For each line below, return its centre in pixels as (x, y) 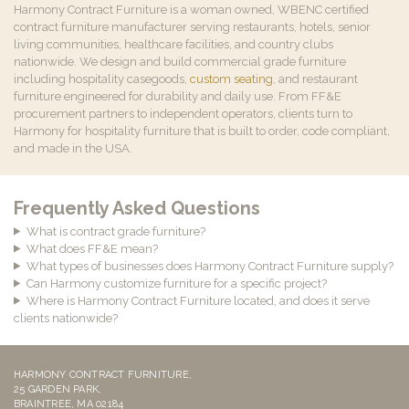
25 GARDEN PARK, (58, 389)
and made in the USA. (73, 148)
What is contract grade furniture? (115, 231)
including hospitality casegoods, (102, 79)
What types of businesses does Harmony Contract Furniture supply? (210, 266)
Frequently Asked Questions (137, 208)
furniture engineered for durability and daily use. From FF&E (178, 96)
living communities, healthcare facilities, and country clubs (173, 44)
